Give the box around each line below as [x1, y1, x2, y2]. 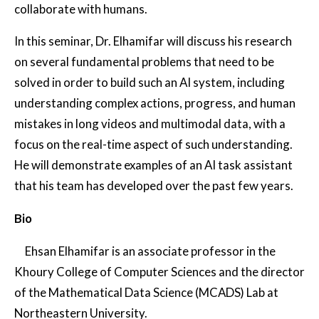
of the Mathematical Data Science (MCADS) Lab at [14, 284, 278, 300]
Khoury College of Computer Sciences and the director [14, 263, 305, 279]
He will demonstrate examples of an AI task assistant [14, 157, 293, 173]
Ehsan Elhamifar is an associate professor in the [25, 243, 276, 258]
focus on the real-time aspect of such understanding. [14, 137, 293, 152]
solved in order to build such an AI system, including [14, 75, 285, 90]
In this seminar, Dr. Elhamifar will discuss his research [14, 33, 292, 49]
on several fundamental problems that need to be [14, 54, 274, 70]
